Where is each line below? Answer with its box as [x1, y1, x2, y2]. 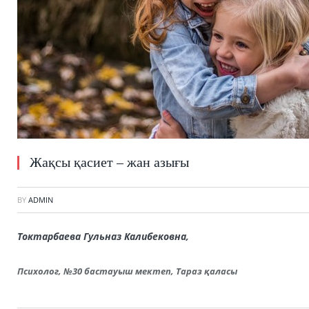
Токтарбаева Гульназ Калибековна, [17, 229, 192, 243]
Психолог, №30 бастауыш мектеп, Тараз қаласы [17, 264, 237, 277]
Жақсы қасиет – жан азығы [30, 152, 189, 171]
